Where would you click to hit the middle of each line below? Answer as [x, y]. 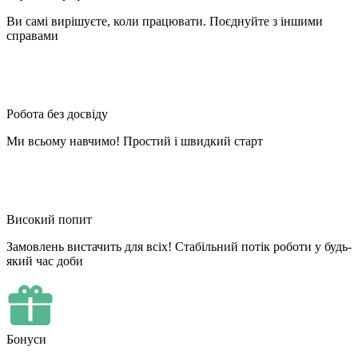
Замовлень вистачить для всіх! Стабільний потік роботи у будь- [179, 246]
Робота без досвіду [57, 113]
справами [32, 35]
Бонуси [26, 339]
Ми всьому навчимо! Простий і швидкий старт [135, 141]
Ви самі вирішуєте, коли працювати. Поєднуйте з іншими [165, 21]
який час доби [45, 261]
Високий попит [49, 219]
